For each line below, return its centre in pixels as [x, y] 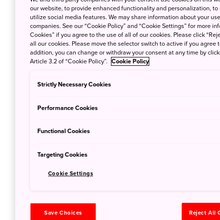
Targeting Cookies [63, 154]
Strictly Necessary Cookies [74, 84]
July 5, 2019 [176, 103]
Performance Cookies [68, 108]
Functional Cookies [64, 131]
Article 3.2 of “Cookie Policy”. [70, 61]
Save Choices [63, 213]
